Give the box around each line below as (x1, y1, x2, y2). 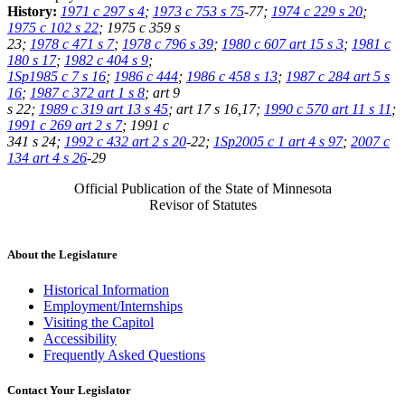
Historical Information (43, 282, 169, 298)
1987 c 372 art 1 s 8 (30, 84, 145, 100)
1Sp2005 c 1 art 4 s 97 (213, 133, 343, 149)
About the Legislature (7, 247, 118, 261)
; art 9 (145, 84, 180, 100)
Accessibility (43, 331, 117, 347)
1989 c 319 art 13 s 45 (39, 100, 168, 117)
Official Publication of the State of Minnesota (73, 180, 332, 196)
